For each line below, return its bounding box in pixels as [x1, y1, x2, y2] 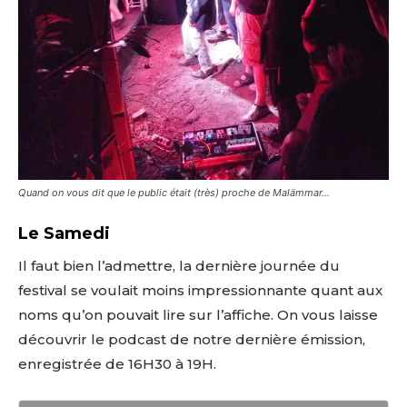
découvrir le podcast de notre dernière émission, [18, 330, 365, 348]
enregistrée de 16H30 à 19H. [18, 354, 216, 372]
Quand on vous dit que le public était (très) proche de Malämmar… [18, 185, 330, 199]
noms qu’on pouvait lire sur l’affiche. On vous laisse [18, 305, 378, 323]
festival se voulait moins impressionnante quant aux [18, 281, 382, 299]
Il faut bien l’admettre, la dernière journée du [18, 256, 340, 274]
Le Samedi [18, 223, 110, 243]
